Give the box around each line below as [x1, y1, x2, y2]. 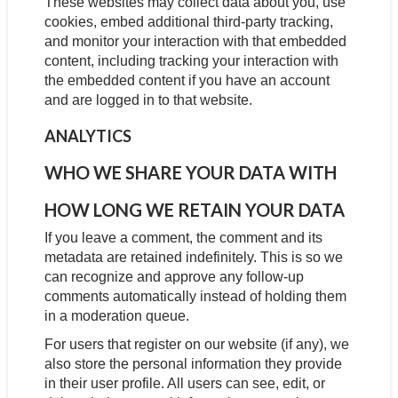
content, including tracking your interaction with [44, 53, 338, 68]
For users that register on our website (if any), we [44, 337, 349, 352]
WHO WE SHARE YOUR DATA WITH [44, 162, 337, 183]
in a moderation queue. [44, 308, 189, 323]
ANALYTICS [44, 126, 131, 146]
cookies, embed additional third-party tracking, [44, 14, 333, 29]
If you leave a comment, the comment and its [44, 230, 322, 245]
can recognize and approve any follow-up [44, 269, 304, 284]
